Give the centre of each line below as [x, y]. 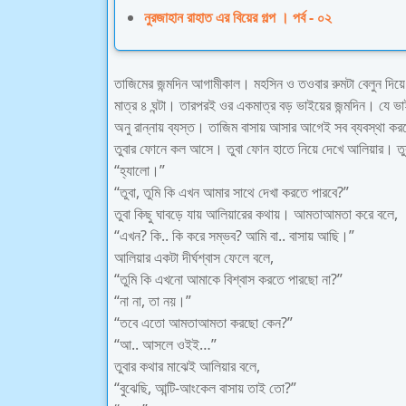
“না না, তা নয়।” [153, 301]
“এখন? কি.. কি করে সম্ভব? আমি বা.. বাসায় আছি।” [234, 236]
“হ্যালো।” [140, 170]
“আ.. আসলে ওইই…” [165, 344]
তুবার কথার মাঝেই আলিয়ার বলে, [187, 366]
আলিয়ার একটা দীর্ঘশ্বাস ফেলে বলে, [194, 257]
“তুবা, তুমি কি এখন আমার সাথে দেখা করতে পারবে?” [232, 192]
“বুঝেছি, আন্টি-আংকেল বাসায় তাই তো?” [205, 388]
